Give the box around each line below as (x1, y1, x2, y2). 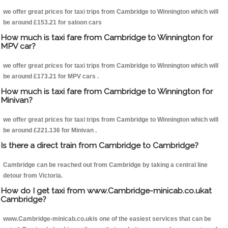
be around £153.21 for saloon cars (3, 19, 102, 26)
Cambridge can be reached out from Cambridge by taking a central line (3, 161, 208, 169)
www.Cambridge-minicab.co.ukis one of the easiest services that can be (3, 215, 211, 223)
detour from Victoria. (3, 172, 63, 180)
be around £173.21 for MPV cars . (3, 73, 99, 80)
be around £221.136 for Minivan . (3, 127, 97, 134)
